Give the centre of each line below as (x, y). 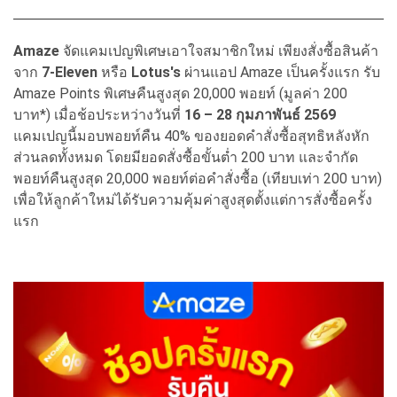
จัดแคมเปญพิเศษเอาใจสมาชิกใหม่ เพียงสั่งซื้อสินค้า (219, 51)
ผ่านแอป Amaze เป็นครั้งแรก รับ (280, 72)
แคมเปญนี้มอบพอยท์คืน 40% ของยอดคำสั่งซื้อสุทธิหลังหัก (191, 136)
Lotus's (156, 72)
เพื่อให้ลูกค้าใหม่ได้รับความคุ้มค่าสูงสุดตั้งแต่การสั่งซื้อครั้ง (193, 199)
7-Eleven (70, 72)
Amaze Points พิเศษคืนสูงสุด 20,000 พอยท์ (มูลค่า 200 (180, 93)
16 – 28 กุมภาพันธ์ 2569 (262, 114)
